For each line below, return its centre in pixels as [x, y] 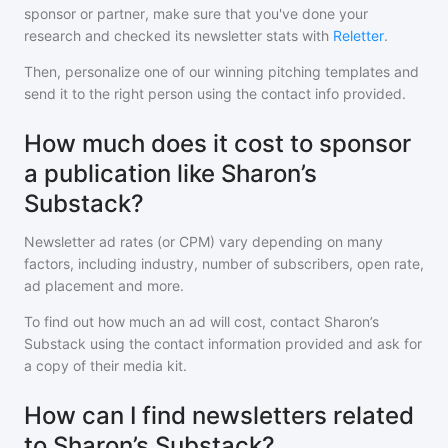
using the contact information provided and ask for [254, 343]
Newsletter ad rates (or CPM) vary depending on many [203, 241]
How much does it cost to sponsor [217, 143]
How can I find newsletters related [219, 415]
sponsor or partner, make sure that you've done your [196, 13]
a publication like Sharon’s [170, 173]
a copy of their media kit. [105, 365]
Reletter [358, 35]
